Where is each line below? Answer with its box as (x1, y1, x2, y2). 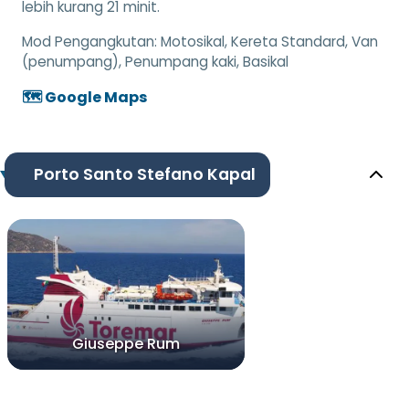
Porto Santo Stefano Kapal (33, 163, 256, 186)
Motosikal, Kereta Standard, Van (161, 31, 378, 51)
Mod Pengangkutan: (22, 31, 161, 51)
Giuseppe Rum (72, 333, 180, 355)
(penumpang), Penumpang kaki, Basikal (22, 51, 288, 71)
